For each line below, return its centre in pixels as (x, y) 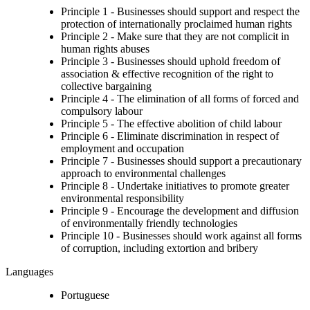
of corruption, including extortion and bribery (159, 248)
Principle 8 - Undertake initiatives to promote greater (175, 185)
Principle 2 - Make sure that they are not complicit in (175, 36)
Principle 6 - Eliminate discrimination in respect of (170, 136)
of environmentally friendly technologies (149, 223)
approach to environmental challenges (143, 173)
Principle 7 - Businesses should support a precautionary (181, 161)
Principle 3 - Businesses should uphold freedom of (171, 61)
